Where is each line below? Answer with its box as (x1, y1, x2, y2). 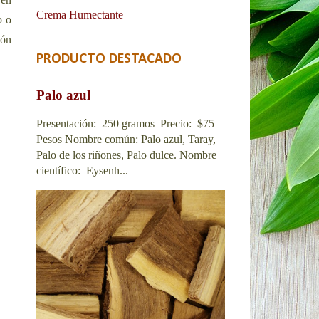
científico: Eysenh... (36, 164, 128, 177)
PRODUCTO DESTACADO (36, 51, 182, 66)
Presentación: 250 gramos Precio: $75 (36, 117, 214, 130)
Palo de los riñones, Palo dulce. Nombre (36, 148, 216, 161)
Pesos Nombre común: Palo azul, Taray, (36, 132, 216, 145)
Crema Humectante (36, 8, 123, 21)
